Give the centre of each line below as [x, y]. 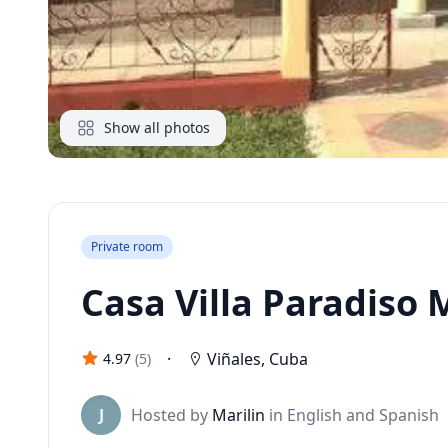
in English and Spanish [352, 415]
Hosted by [169, 415]
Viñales [234, 359]
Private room [127, 246]
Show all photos [157, 127]
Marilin [238, 415]
